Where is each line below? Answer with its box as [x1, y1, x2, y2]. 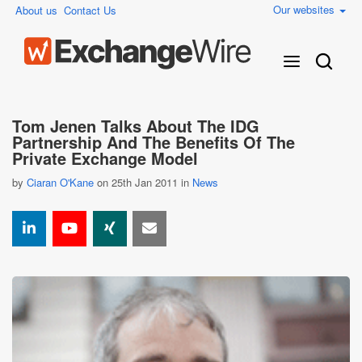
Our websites [273, 2, 338, 17]
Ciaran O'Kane [27, 175, 94, 190]
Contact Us [64, 2, 116, 18]
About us [15, 2, 57, 18]
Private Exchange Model [12, 146, 198, 170]
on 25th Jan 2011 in [94, 175, 192, 190]
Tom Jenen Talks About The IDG [12, 114, 259, 137]
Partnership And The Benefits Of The [12, 130, 295, 154]
